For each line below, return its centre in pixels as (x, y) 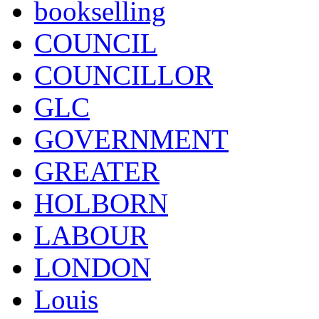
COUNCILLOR (124, 75)
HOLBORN (101, 203)
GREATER (97, 171)
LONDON (93, 267)
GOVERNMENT (131, 139)
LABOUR (91, 235)
